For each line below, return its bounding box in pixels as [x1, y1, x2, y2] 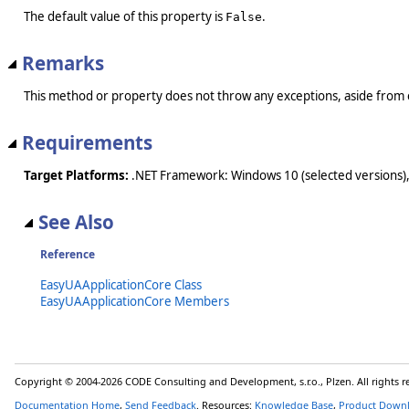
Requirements [22, 129, 152, 155]
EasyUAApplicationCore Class [40, 277, 202, 294]
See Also [38, 209, 114, 236]
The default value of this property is [24, 7, 225, 25]
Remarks [22, 49, 104, 76]
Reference [40, 246, 95, 263]
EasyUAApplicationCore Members [40, 293, 229, 310]
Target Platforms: [24, 167, 129, 184]
